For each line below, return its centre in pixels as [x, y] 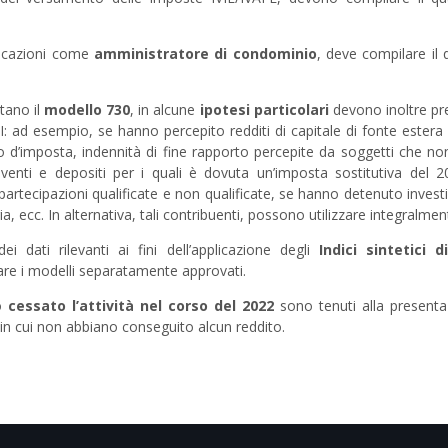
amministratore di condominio [205, 53]
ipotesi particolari [264, 109]
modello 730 [87, 109]
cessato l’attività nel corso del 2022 [141, 305]
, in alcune [165, 109]
